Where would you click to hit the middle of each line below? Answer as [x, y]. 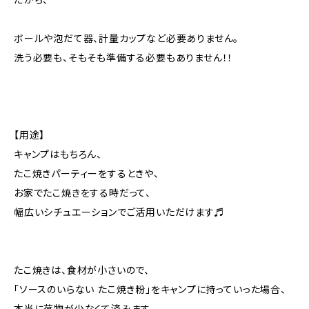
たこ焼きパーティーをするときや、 [87, 173]
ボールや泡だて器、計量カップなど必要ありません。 [127, 38]
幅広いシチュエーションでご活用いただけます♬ [119, 212]
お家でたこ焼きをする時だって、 [82, 193]
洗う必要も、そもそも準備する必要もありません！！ [124, 58]
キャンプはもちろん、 [58, 154]
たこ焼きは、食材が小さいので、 [82, 270]
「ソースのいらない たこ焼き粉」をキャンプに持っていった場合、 [150, 289]
